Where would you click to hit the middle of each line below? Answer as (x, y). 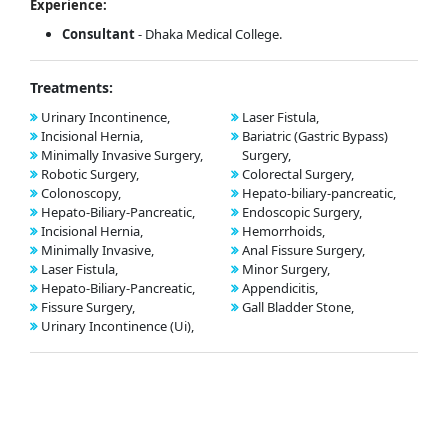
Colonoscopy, (81, 193)
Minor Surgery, (285, 269)
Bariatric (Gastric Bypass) (314, 136)
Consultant (98, 34)
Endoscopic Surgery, (301, 212)
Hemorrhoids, (283, 231)
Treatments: (71, 88)
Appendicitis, (279, 288)
